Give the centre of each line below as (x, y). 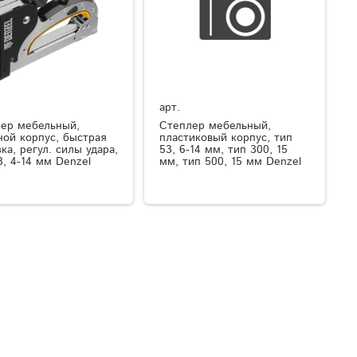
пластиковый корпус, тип (226, 138)
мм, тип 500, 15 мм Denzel (231, 162)
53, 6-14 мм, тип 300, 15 (224, 150)
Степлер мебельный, (216, 126)
